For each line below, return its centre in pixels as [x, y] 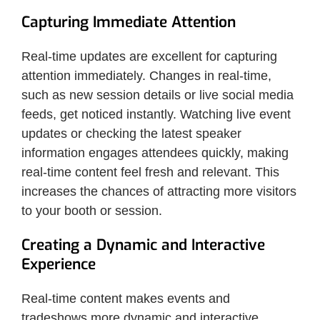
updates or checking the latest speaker [131, 133]
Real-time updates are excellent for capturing [149, 56]
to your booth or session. [92, 210]
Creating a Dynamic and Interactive [143, 245]
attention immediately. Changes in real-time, [146, 75]
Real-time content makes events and [126, 298]
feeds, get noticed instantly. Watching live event [156, 114]
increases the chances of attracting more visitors [159, 191]
